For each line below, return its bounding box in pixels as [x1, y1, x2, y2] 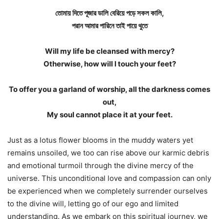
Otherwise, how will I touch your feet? [43, 59, 176, 68]
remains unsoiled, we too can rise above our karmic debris [7, 148, 209, 157]
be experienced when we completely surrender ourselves [7, 186, 208, 196]
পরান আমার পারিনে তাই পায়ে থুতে [71, 21, 148, 30]
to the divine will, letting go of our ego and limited [7, 198, 178, 208]
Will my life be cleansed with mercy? [44, 46, 175, 56]
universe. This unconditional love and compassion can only [7, 173, 211, 183]
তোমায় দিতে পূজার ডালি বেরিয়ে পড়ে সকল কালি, [55, 8, 164, 18]
